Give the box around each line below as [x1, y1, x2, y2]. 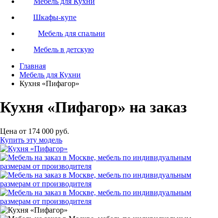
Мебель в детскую [34, 45, 94, 54]
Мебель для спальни [38, 29, 105, 37]
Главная [19, 62, 46, 70]
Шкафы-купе [33, 13, 76, 21]
